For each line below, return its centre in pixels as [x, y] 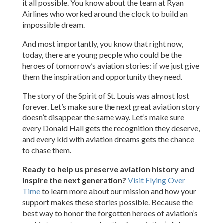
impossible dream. [53, 25]
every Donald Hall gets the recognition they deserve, [111, 128]
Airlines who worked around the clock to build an [105, 14]
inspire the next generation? [74, 180]
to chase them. [47, 150]
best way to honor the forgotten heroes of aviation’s [110, 213]
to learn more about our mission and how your [118, 191]
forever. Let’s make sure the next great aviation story [111, 106]
